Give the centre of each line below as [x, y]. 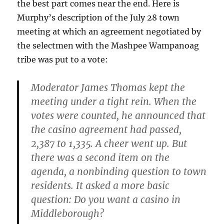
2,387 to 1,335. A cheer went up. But [109, 143]
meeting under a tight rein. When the [114, 101]
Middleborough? [68, 213]
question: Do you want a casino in [106, 199]
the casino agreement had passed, [106, 129]
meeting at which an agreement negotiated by [109, 31]
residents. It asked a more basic [100, 185]
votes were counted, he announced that [118, 115]
